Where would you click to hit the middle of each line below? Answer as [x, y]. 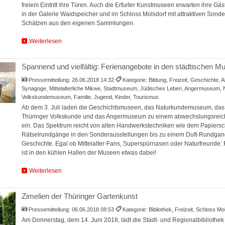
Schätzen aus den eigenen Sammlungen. [78, 23]
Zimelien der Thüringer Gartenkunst [79, 196]
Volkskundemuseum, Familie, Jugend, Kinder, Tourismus [90, 97]
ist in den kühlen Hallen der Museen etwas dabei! [89, 152]
